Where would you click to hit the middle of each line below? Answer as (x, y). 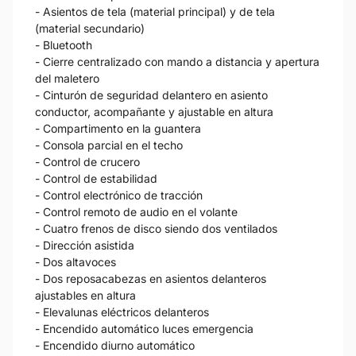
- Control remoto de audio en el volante (136, 211)
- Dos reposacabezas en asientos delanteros (151, 278)
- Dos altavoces (75, 261)
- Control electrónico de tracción (119, 195)
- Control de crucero (87, 161)
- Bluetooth (64, 44)
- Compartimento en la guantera (118, 128)
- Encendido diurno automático (115, 345)
